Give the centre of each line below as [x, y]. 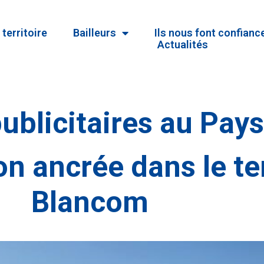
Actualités [182, 44]
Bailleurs [94, 33]
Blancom [90, 202]
